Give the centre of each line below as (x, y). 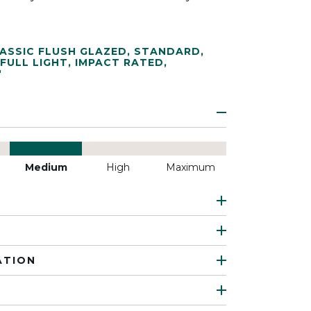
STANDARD (167, 51)
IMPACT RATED (119, 62)
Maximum (190, 167)
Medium (46, 167)
